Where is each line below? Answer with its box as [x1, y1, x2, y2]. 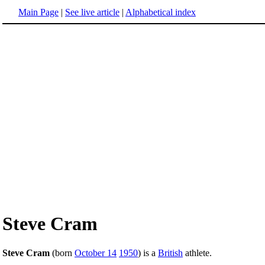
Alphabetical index [125, 7, 196, 17]
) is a [138, 247, 158, 258]
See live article [65, 7, 119, 17]
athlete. [183, 247, 212, 258]
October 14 [75, 247, 117, 258]
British [158, 247, 183, 258]
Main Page [18, 7, 59, 17]
